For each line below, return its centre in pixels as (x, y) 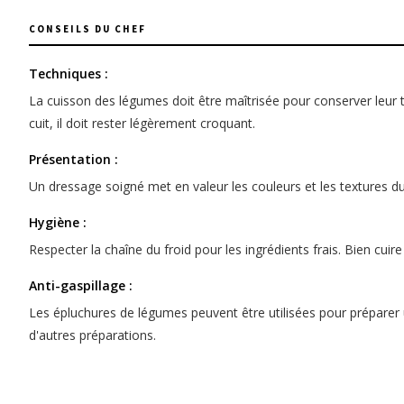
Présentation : (73, 160)
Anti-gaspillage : (81, 286)
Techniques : (69, 74)
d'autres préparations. (92, 335)
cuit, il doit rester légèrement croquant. (142, 124)
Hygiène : (58, 223)
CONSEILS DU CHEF (87, 29)
